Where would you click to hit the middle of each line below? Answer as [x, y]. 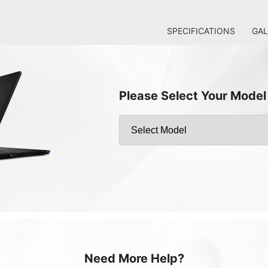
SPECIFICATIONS [201, 31]
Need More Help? [134, 258]
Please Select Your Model [193, 95]
